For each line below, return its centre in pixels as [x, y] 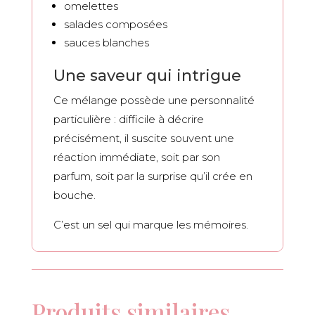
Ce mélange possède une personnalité [154, 101]
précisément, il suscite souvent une [143, 139]
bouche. [74, 195]
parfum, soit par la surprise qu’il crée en [153, 176]
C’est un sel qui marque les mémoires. [150, 225]
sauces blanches [106, 43]
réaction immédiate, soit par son [136, 157]
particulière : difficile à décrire [128, 120]
